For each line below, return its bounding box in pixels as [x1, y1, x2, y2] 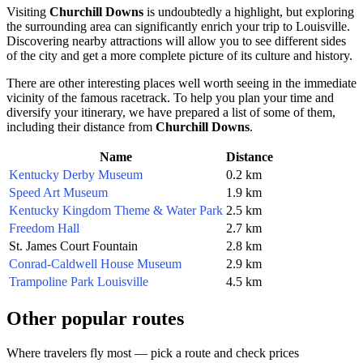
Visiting [6, 4, 49, 19]
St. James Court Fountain [9, 238, 138, 253]
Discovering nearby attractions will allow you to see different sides [6, 33, 346, 48]
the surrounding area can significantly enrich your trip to [6, 19, 296, 33]
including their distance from [6, 119, 156, 134]
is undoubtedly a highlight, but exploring [143, 4, 354, 19]
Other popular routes [6, 307, 184, 329]
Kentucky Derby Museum [9, 167, 143, 181]
